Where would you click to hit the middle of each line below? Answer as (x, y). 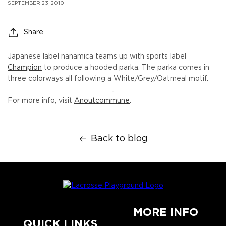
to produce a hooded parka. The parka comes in (126, 68)
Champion (25, 68)
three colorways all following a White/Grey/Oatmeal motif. (108, 79)
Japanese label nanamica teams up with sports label (97, 56)
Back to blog (119, 139)
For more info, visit (41, 101)
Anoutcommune (102, 101)
